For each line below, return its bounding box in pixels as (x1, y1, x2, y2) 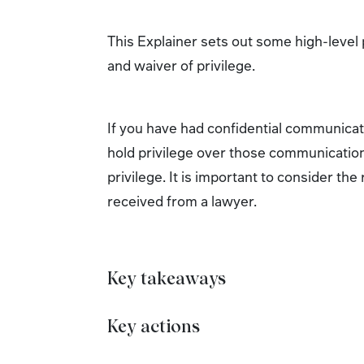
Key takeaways (107, 268, 226, 288)
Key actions (107, 316, 200, 336)
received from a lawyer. (107, 191, 257, 210)
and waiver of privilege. (107, 55, 255, 75)
